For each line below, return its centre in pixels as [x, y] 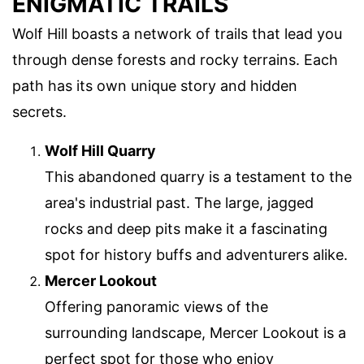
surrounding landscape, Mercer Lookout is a [195, 333]
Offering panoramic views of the [156, 307]
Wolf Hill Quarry [100, 151]
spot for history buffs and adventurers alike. [196, 255]
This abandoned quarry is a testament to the [198, 177]
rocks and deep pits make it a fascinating [186, 229]
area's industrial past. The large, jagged [179, 203]
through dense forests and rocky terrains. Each [175, 60]
